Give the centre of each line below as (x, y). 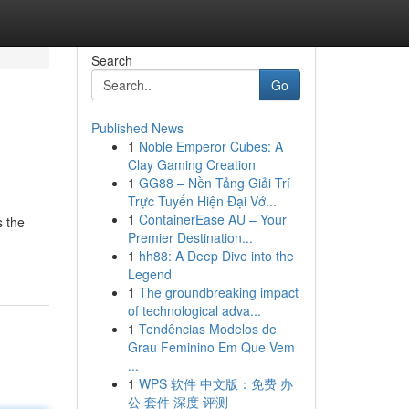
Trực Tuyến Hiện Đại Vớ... (202, 201)
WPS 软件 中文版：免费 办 (215, 383)
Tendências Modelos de (207, 329)
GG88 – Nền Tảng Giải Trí (214, 183)
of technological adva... (194, 310)
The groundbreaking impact (218, 292)
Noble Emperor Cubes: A (210, 146)
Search (111, 60)
